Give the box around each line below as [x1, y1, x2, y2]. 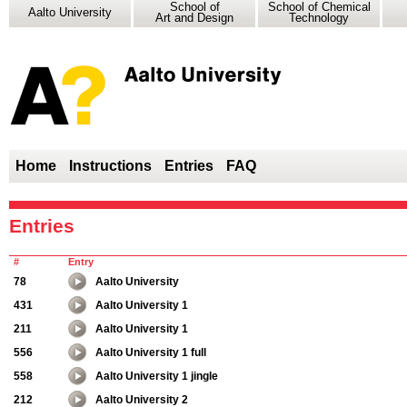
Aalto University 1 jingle [95, 370, 218, 382]
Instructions [69, 158, 152, 174]
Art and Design [155, 11, 233, 25]
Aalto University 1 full [95, 346, 206, 359]
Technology [289, 11, 349, 25]
